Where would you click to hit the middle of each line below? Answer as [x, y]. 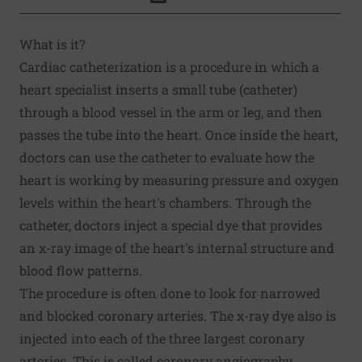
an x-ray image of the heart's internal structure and [177, 248]
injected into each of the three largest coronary [162, 338]
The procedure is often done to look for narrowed [170, 293]
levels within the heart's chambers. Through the [165, 202]
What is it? [52, 44]
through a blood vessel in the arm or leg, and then [171, 112]
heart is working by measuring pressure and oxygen [179, 180]
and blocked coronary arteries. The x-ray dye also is [178, 316]
